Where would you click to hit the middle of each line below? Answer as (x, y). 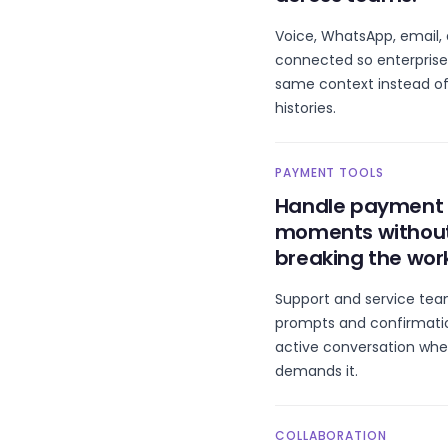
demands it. (316, 371)
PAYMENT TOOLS (329, 172)
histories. (305, 108)
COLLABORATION (331, 435)
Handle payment (359, 206)
